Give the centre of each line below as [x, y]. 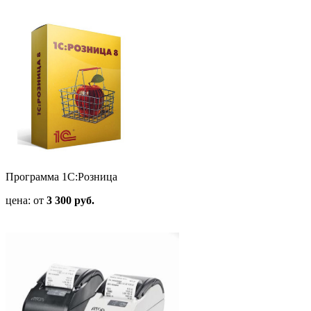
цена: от [26, 201]
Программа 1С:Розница [61, 177]
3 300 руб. [70, 201]
